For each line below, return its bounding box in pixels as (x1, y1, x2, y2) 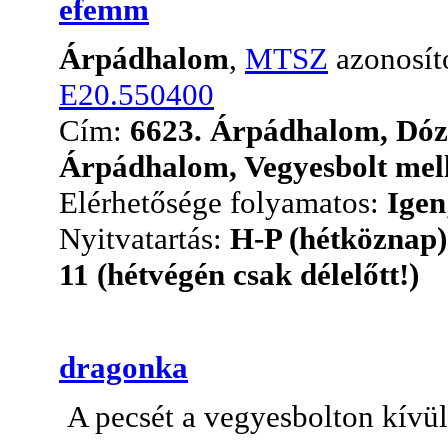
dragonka (59, 349, 188, 385)
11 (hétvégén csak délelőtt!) (59, 256, 419, 292)
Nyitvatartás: (59, 220, 230, 256)
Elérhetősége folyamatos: (59, 184, 387, 220)
